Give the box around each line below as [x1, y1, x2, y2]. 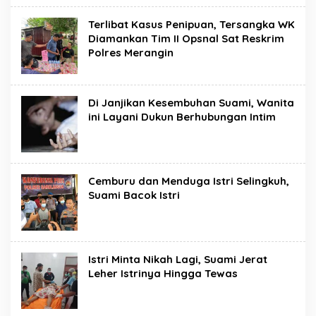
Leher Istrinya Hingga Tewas [88, 266, 238, 280]
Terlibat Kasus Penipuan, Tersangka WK [88, 17, 295, 31]
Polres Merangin [88, 45, 174, 59]
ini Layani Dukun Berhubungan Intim [88, 109, 276, 123]
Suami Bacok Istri [88, 188, 180, 202]
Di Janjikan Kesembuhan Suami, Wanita [88, 95, 294, 109]
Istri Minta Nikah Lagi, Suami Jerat [88, 252, 267, 266]
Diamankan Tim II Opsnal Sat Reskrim [88, 31, 284, 45]
